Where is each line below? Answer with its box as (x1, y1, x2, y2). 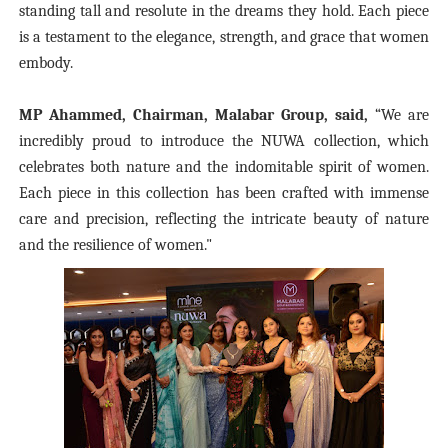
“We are (368, 106, 430, 124)
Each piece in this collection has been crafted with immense (18, 184, 430, 202)
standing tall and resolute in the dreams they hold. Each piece (18, 2, 430, 20)
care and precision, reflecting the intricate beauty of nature (18, 210, 430, 228)
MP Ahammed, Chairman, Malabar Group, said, (18, 106, 369, 124)
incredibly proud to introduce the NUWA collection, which (18, 132, 430, 150)
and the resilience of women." (18, 236, 212, 254)
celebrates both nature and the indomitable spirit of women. (18, 158, 430, 176)
